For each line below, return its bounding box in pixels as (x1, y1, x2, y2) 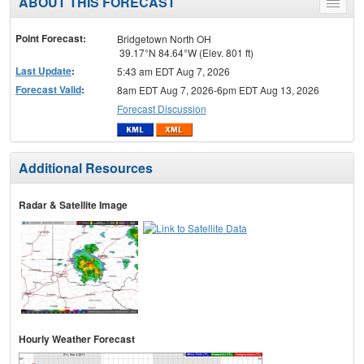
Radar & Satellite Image (19, 197, 128, 212)
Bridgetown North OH (116, 32, 211, 46)
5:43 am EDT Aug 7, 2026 (116, 64, 230, 79)
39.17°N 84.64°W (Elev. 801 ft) (116, 45, 253, 60)
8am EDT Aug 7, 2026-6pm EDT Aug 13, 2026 (116, 83, 319, 97)
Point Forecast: (15, 31, 86, 46)
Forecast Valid (15, 82, 81, 97)
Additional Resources (19, 158, 153, 177)
